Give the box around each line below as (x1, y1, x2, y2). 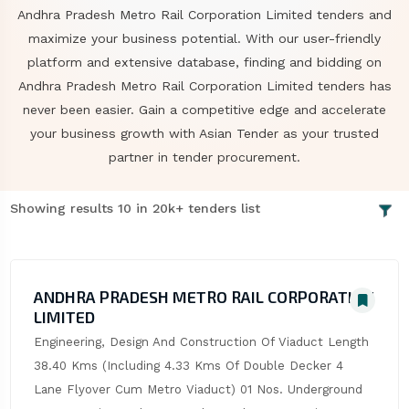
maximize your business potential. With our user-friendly (28, 31, 381, 46)
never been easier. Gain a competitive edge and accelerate (23, 102, 386, 117)
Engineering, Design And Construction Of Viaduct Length (33, 335, 369, 350)
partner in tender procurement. (109, 150, 300, 164)
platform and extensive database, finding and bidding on (27, 55, 382, 69)
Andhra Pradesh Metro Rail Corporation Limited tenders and (17, 7, 392, 22)
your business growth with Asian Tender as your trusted (30, 126, 379, 141)
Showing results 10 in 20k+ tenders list (9, 201, 260, 216)
